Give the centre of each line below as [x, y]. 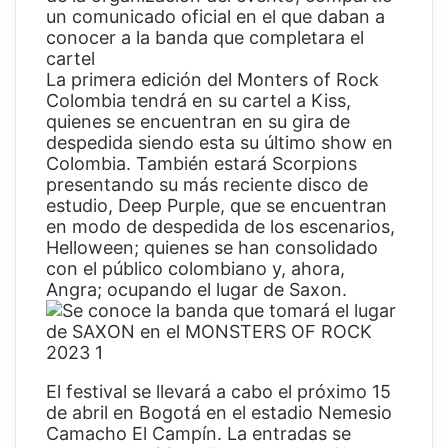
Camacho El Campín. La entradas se [198, 434]
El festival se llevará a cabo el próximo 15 [218, 392]
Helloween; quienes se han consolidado [212, 248]
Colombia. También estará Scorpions [201, 164]
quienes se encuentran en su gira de [198, 122]
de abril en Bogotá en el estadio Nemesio [219, 413]
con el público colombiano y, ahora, [195, 269]
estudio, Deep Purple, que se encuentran [216, 206]
